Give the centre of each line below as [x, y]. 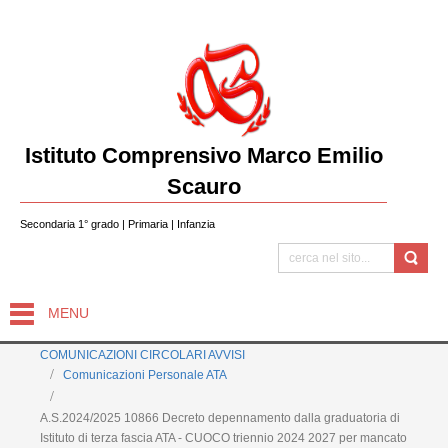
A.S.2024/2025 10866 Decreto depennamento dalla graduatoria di [220, 417]
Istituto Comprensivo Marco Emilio [203, 155]
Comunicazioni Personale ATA [145, 375]
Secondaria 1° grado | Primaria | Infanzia [117, 224]
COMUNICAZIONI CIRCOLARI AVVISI [142, 355]
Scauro [203, 186]
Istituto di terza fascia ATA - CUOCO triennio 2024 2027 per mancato [223, 437]
